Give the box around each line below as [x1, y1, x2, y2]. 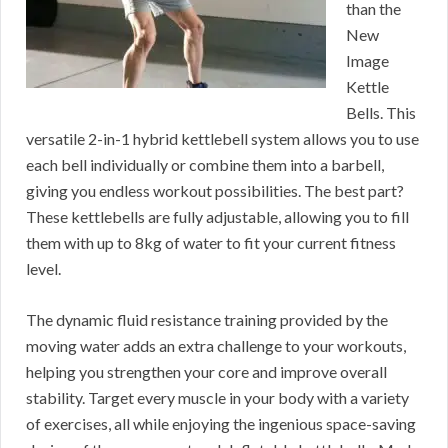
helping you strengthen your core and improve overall [26, 362, 387, 382]
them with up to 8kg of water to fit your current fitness [26, 233, 396, 253]
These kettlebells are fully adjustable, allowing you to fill [26, 207, 409, 227]
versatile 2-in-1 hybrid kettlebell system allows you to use [26, 129, 419, 149]
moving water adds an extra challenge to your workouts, [26, 336, 406, 356]
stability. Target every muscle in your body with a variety [26, 388, 409, 408]
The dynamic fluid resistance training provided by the [26, 310, 388, 330]
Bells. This [346, 103, 416, 123]
